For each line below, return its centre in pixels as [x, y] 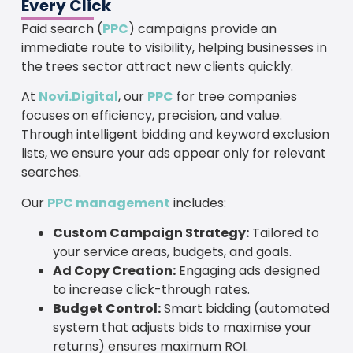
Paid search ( [61, 28]
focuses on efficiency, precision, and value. [151, 116]
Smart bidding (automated [245, 309]
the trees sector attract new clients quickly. [157, 66]
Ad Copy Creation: [114, 271]
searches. [51, 173]
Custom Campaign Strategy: [150, 233]
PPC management [108, 203]
